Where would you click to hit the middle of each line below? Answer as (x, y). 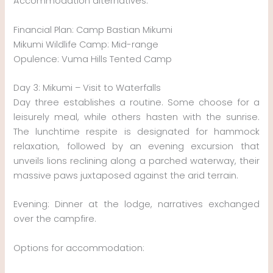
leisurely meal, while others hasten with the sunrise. (136, 117)
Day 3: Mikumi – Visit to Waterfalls (87, 87)
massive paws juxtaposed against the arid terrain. (126, 175)
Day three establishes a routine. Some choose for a (136, 102)
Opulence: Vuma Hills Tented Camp (93, 59)
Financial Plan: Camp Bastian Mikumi (93, 30)
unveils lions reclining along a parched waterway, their (136, 161)
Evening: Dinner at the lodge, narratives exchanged (136, 204)
